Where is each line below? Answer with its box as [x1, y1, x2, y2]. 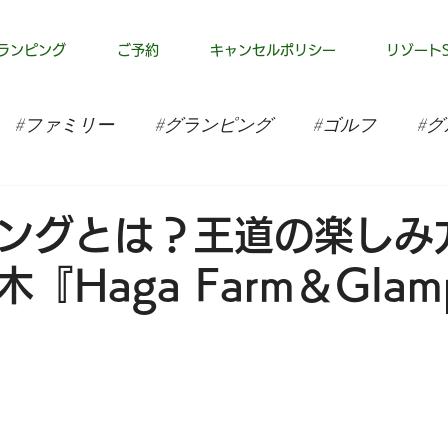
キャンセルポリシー [209, 43, 336, 57]
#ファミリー [14, 111, 114, 138]
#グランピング [154, 111, 272, 138]
